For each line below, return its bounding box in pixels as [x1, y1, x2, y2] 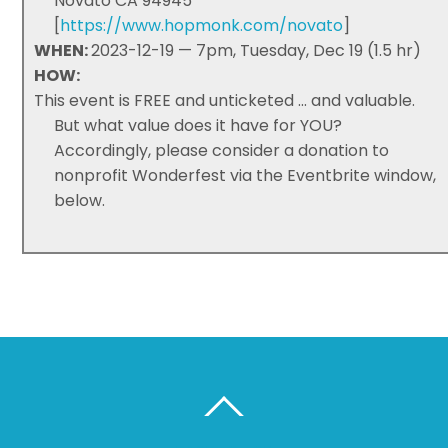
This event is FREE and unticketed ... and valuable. [34, 88, 416, 112]
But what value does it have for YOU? [54, 113, 343, 137]
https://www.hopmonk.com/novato [60, 13, 344, 37]
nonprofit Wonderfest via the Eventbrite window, [54, 163, 437, 187]
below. [54, 188, 106, 212]
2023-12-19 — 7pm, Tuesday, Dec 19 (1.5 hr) [91, 38, 422, 62]
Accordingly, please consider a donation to [54, 138, 390, 162]
